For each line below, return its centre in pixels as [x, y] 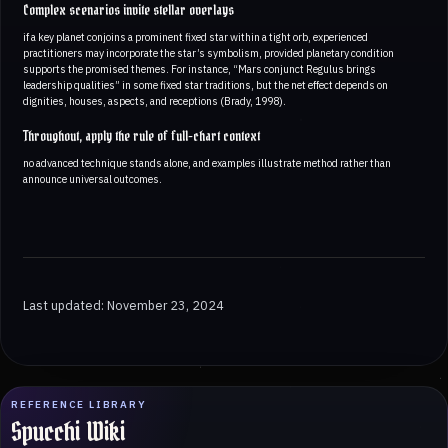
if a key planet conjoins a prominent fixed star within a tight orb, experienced [195, 36]
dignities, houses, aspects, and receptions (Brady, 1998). [154, 100]
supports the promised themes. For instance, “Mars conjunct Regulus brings [199, 68]
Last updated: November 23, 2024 [123, 304]
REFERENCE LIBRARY [79, 405]
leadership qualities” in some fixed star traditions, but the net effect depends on [205, 84]
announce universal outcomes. [92, 178]
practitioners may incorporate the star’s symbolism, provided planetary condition [208, 52]
